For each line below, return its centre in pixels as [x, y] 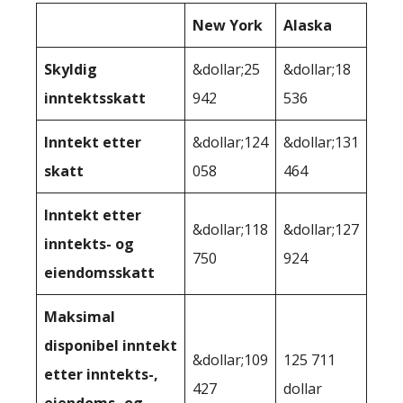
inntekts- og [89, 243]
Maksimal [80, 316]
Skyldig [71, 69]
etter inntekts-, [101, 374]
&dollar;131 [321, 142]
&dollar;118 [230, 229]
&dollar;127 [321, 229]
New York [228, 25]
